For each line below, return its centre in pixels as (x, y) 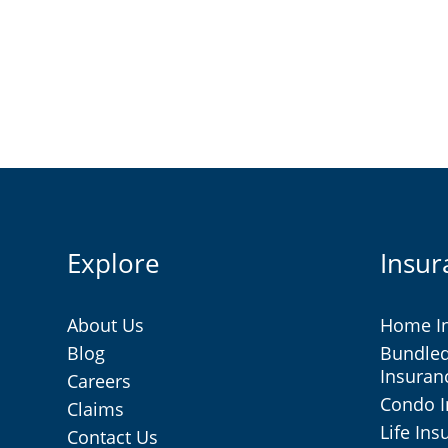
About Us (105, 324)
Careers (99, 380)
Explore (113, 262)
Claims (95, 408)
